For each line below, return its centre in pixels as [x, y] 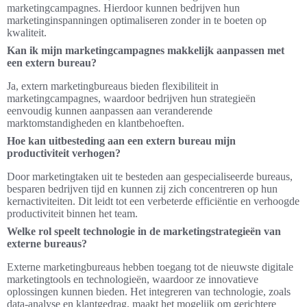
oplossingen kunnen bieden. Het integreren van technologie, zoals [149, 292]
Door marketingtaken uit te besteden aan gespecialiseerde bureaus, [150, 177]
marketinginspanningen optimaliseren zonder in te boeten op [137, 21]
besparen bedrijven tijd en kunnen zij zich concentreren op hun [142, 189]
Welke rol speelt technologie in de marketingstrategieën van [144, 232]
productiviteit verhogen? [64, 153]
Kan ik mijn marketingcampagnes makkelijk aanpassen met [146, 51]
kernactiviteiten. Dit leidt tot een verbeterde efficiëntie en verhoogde [153, 201]
